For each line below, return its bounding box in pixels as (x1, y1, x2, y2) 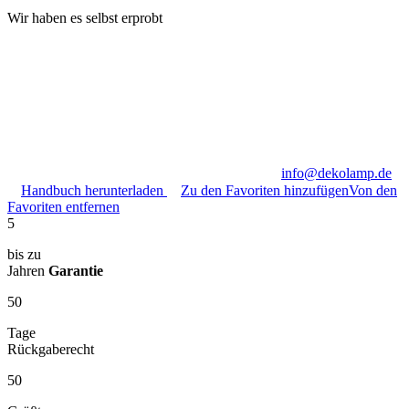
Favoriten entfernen (7, 198, 120, 215)
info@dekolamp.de (281, 164, 392, 181)
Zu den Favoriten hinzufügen (181, 182, 349, 198)
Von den (349, 182, 397, 198)
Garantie (48, 262, 103, 278)
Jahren (7, 262, 48, 278)
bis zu (7, 246, 41, 262)
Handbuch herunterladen (21, 182, 167, 198)
